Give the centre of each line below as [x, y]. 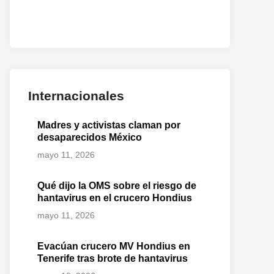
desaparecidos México [90, 137]
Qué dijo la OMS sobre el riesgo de [117, 186]
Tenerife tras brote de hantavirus [113, 258]
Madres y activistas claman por [109, 125]
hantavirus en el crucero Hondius [115, 198]
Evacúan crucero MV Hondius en [114, 246]
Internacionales [76, 96]
